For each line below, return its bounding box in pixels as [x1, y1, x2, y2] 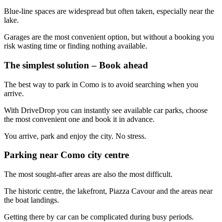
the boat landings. [4, 196, 59, 205]
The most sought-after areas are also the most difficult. [4, 170, 172, 179]
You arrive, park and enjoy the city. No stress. [4, 131, 146, 140]
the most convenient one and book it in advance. [4, 114, 155, 123]
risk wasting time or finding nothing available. [4, 42, 147, 51]
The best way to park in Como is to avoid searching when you [4, 80, 198, 89]
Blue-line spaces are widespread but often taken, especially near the [4, 7, 214, 16]
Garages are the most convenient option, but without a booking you [4, 33, 214, 42]
